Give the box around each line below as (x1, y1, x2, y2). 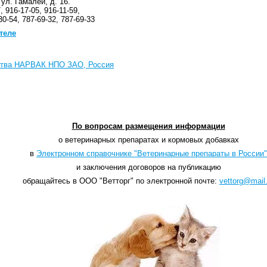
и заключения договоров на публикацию (76, 163, 221, 172)
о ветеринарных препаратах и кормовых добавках (58, 135, 239, 145)
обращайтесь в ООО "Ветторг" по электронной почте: (23, 176, 219, 186)
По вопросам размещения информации (72, 122, 225, 131)
